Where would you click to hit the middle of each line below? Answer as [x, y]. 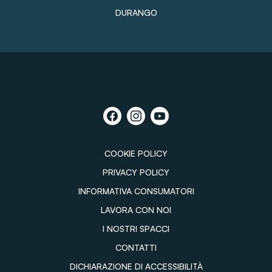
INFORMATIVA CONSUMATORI [136, 191]
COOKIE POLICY [136, 154]
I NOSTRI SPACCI [136, 229]
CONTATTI [136, 248]
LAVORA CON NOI [136, 210]
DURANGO [136, 13]
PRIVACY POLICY [136, 172]
